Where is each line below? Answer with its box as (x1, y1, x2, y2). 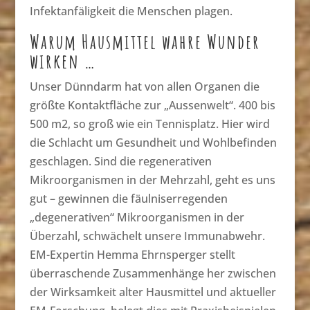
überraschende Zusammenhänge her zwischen (29, 265, 276, 281)
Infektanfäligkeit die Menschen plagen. (29, 3, 232, 19)
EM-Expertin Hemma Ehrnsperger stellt (29, 246, 235, 262)
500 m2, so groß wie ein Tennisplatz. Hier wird (29, 116, 270, 131)
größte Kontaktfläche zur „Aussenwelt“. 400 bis (29, 97, 275, 113)
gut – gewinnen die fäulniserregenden (29, 190, 228, 206)
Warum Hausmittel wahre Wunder (29, 28, 260, 54)
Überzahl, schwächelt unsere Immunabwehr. (29, 228, 265, 244)
